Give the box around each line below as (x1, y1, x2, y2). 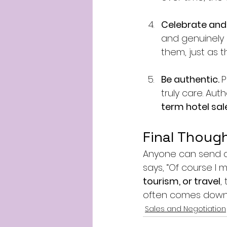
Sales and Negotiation (145, 204, 226, 214)
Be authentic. (161, 73, 221, 86)
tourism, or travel (143, 175, 220, 187)
